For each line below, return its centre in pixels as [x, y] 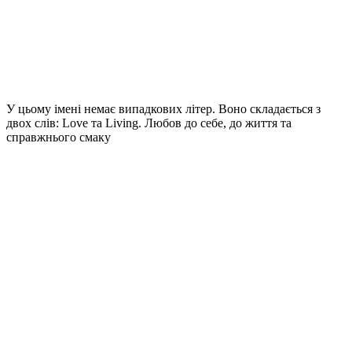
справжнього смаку [59, 137]
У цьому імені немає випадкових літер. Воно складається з [163, 109]
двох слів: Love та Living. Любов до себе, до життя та [149, 123]
